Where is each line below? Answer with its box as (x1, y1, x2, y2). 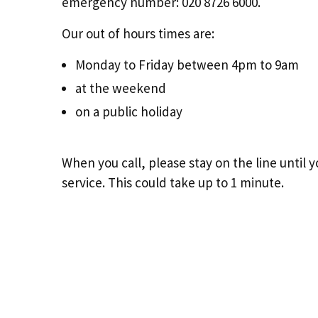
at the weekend (75, 79, 170, 97)
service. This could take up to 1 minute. (62, 174, 284, 191)
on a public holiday (75, 103, 183, 120)
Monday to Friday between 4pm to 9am (75, 56, 300, 73)
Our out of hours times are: (62, 25, 214, 42)
